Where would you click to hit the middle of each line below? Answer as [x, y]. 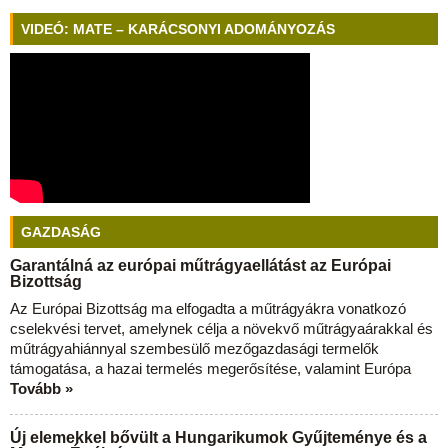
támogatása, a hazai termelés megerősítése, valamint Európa [210, 368]
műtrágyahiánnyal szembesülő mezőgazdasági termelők [194, 348]
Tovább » [41, 388]
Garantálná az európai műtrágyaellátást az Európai [200, 265]
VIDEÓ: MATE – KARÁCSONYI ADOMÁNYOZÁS [178, 29]
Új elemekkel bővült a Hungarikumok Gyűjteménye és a [218, 437]
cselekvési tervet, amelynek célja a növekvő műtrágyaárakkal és [221, 328]
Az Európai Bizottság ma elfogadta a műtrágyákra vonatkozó [208, 308]
